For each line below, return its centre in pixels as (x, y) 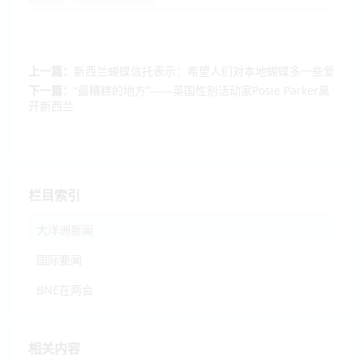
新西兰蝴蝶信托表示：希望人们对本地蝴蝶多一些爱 (204, 70)
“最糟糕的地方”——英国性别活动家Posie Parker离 (202, 90)
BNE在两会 (65, 289)
